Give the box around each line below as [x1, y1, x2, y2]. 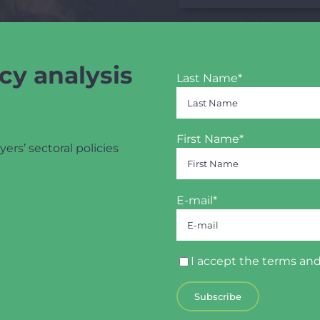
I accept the [191, 253, 263, 268]
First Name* [176, 131, 244, 146]
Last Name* [176, 71, 243, 86]
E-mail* [176, 192, 218, 207]
